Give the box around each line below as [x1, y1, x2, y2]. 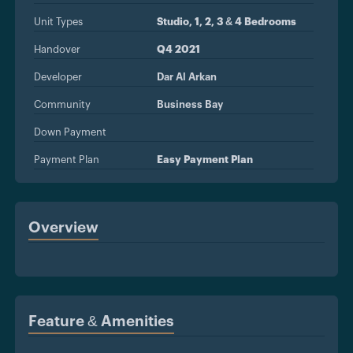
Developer [34, 72, 82, 83]
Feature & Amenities [28, 314, 174, 330]
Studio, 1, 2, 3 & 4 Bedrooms [156, 17, 296, 28]
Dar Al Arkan [156, 72, 217, 83]
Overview [28, 221, 98, 236]
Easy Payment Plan [156, 154, 253, 165]
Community [34, 99, 91, 110]
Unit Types [34, 17, 83, 28]
